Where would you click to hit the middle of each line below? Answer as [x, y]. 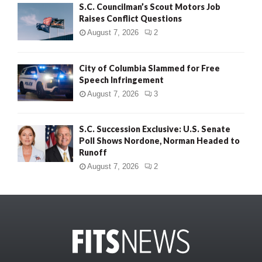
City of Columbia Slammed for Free [149, 68]
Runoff [93, 152]
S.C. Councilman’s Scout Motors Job [150, 7]
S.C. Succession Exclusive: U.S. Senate [155, 129]
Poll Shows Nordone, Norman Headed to [159, 140]
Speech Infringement [121, 80]
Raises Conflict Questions [130, 19]
